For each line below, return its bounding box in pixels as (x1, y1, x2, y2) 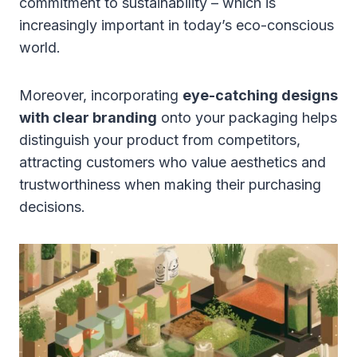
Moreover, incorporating (19, 86, 182, 104)
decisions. (19, 198, 85, 215)
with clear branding (19, 108, 157, 126)
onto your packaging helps (157, 108, 337, 126)
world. (19, 38, 61, 56)
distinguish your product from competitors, (19, 131, 300, 148)
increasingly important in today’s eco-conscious (19, 16, 334, 33)
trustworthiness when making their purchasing (19, 175, 321, 193)
